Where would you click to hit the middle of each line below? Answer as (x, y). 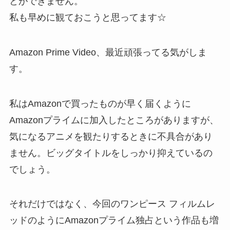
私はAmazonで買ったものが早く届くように (100, 103)
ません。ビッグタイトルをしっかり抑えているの (111, 153)
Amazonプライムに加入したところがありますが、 (114, 120)
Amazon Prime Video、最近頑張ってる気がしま (108, 52)
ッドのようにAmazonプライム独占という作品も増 (114, 221)
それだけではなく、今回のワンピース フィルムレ (112, 204)
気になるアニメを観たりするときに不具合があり (111, 136)
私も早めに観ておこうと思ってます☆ (88, 17)
